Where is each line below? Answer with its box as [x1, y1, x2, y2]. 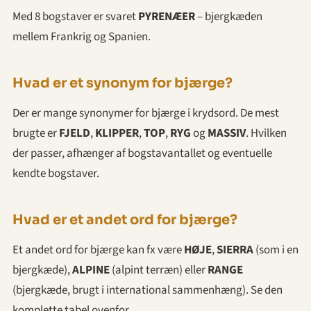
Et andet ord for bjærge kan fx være [12, 241, 184, 258]
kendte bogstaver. [12, 165, 99, 182]
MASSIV [208, 124, 246, 142]
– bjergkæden [195, 8, 262, 25]
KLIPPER [95, 124, 139, 142]
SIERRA [217, 241, 253, 258]
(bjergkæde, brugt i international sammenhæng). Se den [12, 281, 283, 299]
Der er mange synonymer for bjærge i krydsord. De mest [12, 104, 279, 121]
